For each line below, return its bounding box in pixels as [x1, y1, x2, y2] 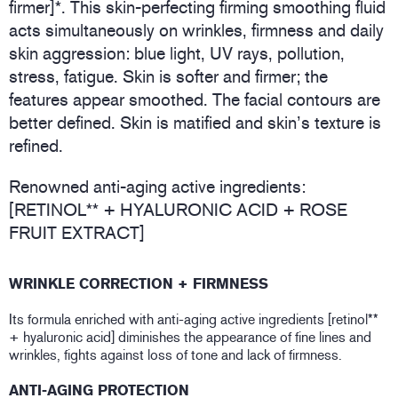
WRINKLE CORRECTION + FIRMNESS [9, 275, 268, 293]
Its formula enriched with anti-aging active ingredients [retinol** [9, 311, 378, 329]
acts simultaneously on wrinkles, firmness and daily [9, 20, 384, 42]
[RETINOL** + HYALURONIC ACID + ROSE [9, 199, 347, 221]
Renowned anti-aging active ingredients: [9, 176, 306, 198]
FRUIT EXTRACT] [9, 222, 145, 244]
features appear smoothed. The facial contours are [9, 89, 380, 111]
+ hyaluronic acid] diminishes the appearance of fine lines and [9, 329, 371, 346]
